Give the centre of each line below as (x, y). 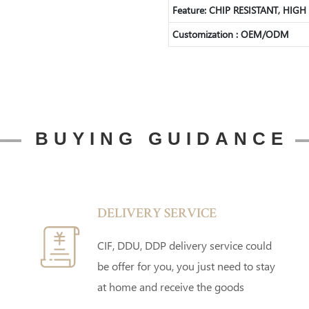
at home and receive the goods (171, 286)
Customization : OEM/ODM (230, 34)
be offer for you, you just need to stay (187, 266)
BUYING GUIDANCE (161, 138)
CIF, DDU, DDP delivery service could (185, 245)
